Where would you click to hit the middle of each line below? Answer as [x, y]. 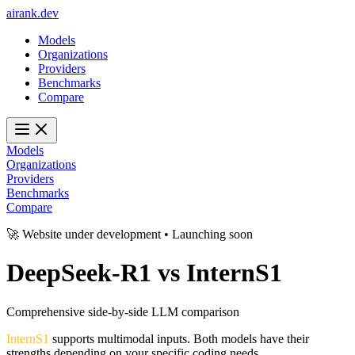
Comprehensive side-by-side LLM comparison [123, 311]
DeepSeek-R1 [79, 273]
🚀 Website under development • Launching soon [130, 234]
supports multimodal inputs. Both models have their [179, 338]
